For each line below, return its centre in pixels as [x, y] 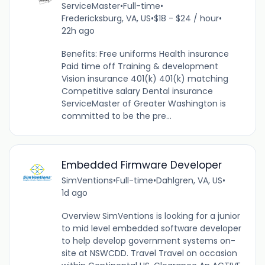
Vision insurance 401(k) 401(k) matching [145, 79]
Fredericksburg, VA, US [106, 19]
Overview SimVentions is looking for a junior [151, 216]
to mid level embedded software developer [151, 228]
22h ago [78, 31]
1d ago [74, 193]
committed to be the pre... [116, 116]
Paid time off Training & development [140, 67]
